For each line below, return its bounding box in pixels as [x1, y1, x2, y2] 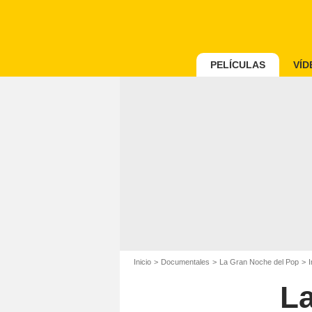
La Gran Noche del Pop [219, 258, 299, 266]
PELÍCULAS [210, 59, 265, 70]
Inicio [134, 258, 151, 266]
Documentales [161, 258, 210, 266]
